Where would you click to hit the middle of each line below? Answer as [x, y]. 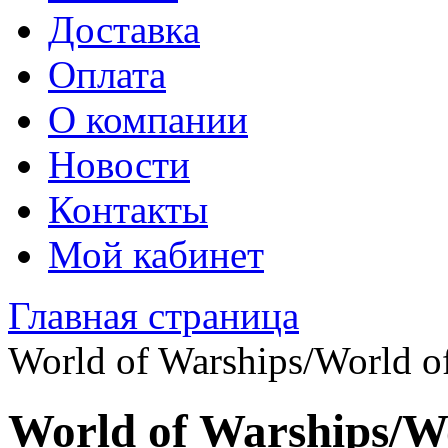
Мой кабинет [156, 254]
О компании [148, 119]
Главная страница [153, 315]
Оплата [107, 74]
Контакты [128, 209]
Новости [119, 164]
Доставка [124, 29]
